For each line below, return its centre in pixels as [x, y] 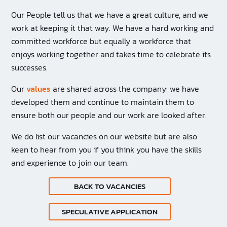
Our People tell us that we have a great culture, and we [110, 15]
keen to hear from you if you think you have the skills [106, 150]
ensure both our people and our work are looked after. [109, 115]
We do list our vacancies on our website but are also [104, 137]
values [39, 89]
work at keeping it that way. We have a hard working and [112, 28]
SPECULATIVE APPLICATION [109, 211]
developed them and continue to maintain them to [103, 102]
